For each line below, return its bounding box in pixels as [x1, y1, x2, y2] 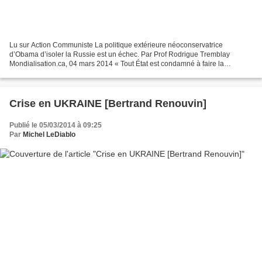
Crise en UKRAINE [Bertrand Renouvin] [9, 97, 206, 109]
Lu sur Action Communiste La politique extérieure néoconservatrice [9, 40, 223, 49]
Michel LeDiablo [23, 130, 75, 139]
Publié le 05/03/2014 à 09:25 [9, 120, 102, 129]
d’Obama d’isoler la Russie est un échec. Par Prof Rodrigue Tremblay [9, 50, 230, 58]
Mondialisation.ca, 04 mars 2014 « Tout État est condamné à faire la [9, 59, 224, 68]
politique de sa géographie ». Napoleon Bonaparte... [9, 68, 176, 77]
